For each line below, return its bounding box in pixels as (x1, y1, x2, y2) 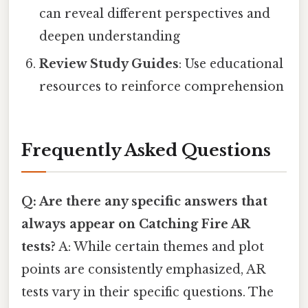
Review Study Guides (39, 56, 179, 71)
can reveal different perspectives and (39, 5, 271, 21)
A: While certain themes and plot (56, 239, 264, 255)
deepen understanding (39, 28, 181, 44)
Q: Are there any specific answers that (21, 194, 267, 210)
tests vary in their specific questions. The (21, 285, 274, 300)
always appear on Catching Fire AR (21, 217, 250, 232)
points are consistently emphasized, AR (21, 262, 265, 278)
